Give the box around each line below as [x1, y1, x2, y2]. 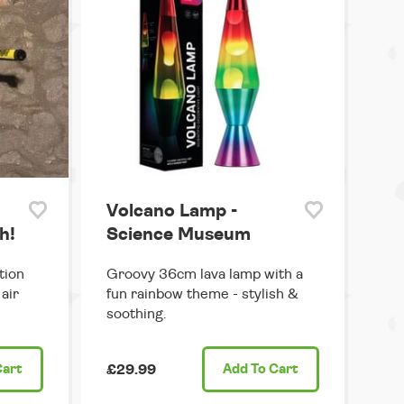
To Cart [248, 362, 298, 376]
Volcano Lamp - [106, 202, 237, 221]
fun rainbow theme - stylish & [106, 287, 298, 302]
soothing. [106, 307, 167, 322]
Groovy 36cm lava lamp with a [106, 267, 303, 282]
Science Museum [106, 225, 251, 244]
